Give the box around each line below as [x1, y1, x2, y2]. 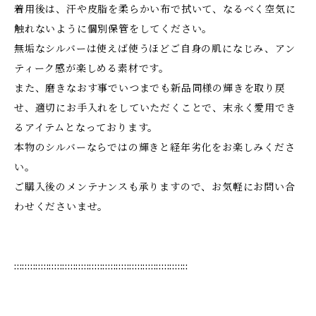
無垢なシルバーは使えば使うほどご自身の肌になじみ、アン [14, 42, 296, 55]
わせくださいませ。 [14, 200, 109, 213]
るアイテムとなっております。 [14, 121, 159, 134]
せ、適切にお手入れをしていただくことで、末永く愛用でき [14, 102, 296, 114]
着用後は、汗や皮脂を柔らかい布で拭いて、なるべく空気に [14, 3, 296, 16]
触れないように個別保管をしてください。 [14, 23, 213, 35]
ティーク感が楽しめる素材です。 [14, 62, 169, 75]
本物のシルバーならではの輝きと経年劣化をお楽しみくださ [14, 141, 296, 154]
